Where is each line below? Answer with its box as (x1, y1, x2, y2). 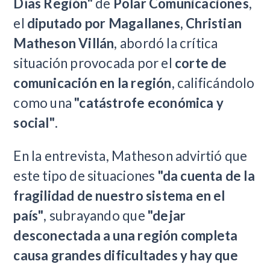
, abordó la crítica (114, 34, 218, 51)
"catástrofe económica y (74, 94, 224, 111)
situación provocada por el (13, 54, 175, 71)
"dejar (147, 207, 186, 224)
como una (13, 94, 75, 111)
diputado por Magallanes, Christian (27, 14, 242, 31)
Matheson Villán (13, 34, 115, 51)
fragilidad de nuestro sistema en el (13, 187, 225, 204)
